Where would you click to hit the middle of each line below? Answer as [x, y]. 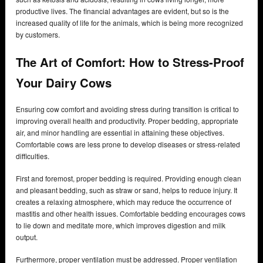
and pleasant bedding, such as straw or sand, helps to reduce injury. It [127, 190]
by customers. [38, 35]
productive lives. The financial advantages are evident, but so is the [122, 11]
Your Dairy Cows [65, 82]
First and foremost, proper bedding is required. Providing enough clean [129, 178]
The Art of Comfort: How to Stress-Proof [130, 62]
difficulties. [33, 156]
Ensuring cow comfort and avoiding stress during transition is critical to [127, 109]
